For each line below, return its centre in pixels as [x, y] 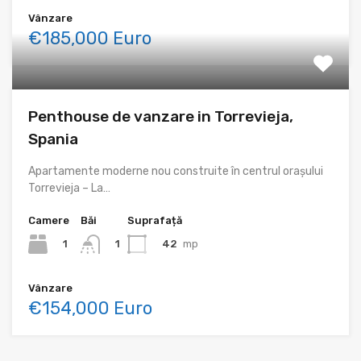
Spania [53, 139]
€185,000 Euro [90, 39]
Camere [49, 221]
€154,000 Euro [90, 309]
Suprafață [155, 221]
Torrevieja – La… [69, 189]
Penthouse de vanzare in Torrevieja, [161, 117]
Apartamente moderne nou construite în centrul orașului [176, 172]
